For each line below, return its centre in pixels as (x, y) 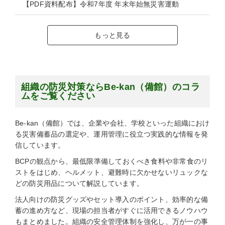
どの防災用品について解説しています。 (80, 184)
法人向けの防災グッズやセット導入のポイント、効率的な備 (112, 200)
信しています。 (40, 145)
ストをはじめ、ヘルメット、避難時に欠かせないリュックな (112, 173)
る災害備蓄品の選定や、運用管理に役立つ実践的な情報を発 (112, 134)
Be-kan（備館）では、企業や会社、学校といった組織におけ (113, 123)
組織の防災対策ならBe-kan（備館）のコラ (110, 87)
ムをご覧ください (58, 96)
